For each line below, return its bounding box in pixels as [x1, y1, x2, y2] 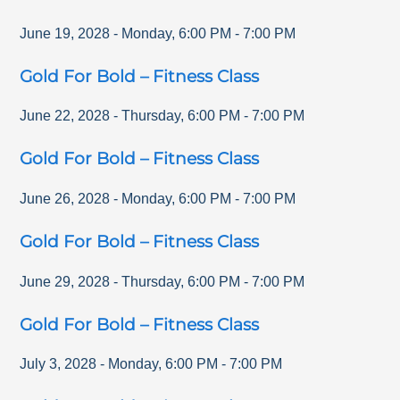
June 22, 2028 [20, 108, 111, 124]
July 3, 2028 [20, 356, 97, 372]
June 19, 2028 [20, 25, 111, 41]
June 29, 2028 [20, 273, 111, 289]
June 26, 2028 [20, 190, 111, 206]
